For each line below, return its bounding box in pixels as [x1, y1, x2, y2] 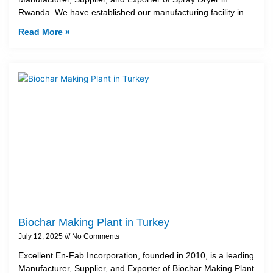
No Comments [70, 232, 119, 241]
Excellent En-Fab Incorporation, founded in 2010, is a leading [18, 250, 254, 260]
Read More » [18, 26, 70, 37]
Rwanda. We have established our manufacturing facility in [18, 7, 244, 17]
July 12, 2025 [18, 232, 65, 241]
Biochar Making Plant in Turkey [18, 216, 169, 229]
